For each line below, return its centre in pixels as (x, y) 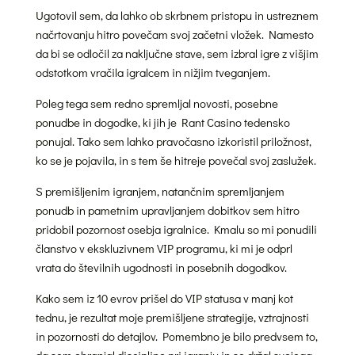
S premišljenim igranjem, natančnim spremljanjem (160, 191)
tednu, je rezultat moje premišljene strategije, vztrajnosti (172, 317)
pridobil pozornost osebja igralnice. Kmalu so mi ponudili (176, 229)
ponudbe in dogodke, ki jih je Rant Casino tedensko (162, 122)
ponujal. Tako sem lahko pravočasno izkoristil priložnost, (173, 141)
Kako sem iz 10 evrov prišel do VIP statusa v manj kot (164, 298)
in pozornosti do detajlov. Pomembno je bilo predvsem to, (176, 336)
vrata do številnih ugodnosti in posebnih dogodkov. (161, 267)
